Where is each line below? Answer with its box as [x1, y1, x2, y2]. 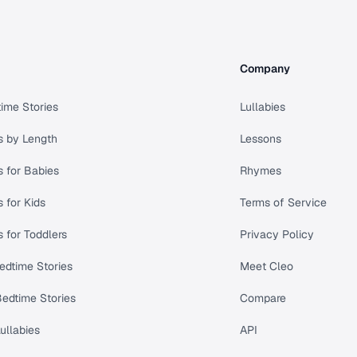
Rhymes [240, 163, 282, 178]
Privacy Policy [240, 227, 315, 242]
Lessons [240, 131, 282, 147]
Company [240, 61, 291, 76]
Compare [240, 291, 287, 306]
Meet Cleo [240, 259, 294, 274]
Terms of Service [240, 195, 328, 210]
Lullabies [240, 100, 286, 115]
